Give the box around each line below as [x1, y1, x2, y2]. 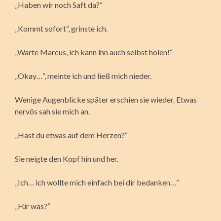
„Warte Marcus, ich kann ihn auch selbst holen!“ [15, 47, 173, 57]
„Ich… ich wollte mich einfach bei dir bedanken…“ [15, 177, 179, 187]
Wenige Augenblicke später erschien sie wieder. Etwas [15, 94, 197, 104]
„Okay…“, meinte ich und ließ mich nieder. [15, 71, 151, 80]
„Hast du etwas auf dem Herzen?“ [15, 130, 128, 140]
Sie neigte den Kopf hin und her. [15, 153, 118, 163]
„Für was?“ [15, 201, 50, 211]
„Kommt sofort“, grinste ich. [15, 23, 108, 33]
